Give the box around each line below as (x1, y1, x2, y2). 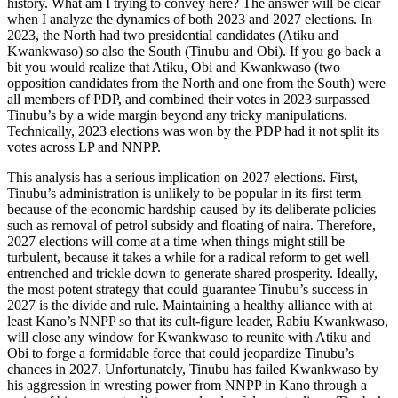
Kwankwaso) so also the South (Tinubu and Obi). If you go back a (7, 43, 381, 59)
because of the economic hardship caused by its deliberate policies (7, 201, 376, 217)
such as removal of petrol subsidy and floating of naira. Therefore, (7, 217, 376, 233)
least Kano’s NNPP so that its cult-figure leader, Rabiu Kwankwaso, (7, 313, 388, 329)
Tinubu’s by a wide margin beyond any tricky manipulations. (7, 107, 347, 123)
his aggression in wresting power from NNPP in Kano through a (7, 377, 367, 393)
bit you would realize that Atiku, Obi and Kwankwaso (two (7, 59, 340, 75)
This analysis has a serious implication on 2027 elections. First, (7, 169, 358, 185)
